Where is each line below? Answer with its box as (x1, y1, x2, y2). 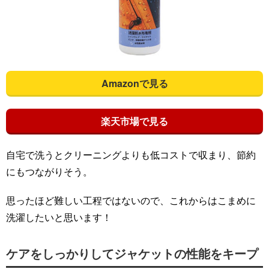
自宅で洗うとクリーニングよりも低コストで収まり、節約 (6, 148, 256, 162)
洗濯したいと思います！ (6, 210, 112, 225)
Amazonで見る (101, 76, 168, 91)
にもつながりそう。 (6, 165, 92, 179)
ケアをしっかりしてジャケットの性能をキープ (6, 244, 258, 262)
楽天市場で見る (101, 114, 168, 128)
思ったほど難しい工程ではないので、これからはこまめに (6, 193, 256, 208)
